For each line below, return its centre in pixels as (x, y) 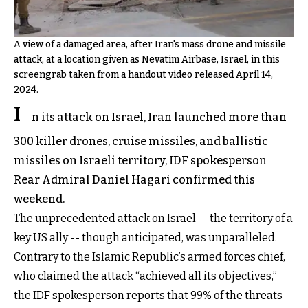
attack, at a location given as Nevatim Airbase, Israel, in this (147, 59)
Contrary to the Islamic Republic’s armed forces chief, (150, 256)
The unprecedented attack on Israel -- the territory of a (153, 218)
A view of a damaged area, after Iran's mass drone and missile (150, 44)
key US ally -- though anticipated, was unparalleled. (145, 237)
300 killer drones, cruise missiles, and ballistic (141, 141)
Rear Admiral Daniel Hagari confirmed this (134, 179)
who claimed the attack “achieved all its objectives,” (145, 276)
